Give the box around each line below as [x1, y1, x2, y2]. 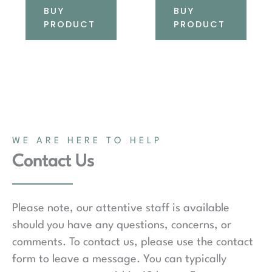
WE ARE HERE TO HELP [12, 136, 162, 146]
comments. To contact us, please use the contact [12, 236, 253, 248]
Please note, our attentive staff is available [12, 202, 229, 214]
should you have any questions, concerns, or [12, 219, 231, 231]
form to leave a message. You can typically [12, 253, 226, 265]
